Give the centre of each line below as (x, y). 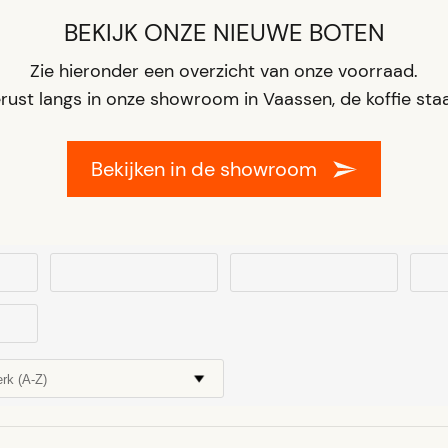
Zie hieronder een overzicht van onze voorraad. (224, 71)
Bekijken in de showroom (204, 169)
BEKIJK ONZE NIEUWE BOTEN (224, 32)
